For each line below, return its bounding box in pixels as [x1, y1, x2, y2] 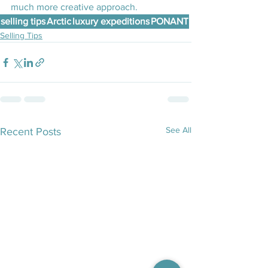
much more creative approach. [11, 2, 138, 13]
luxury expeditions [72, 16, 150, 27]
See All [166, 125, 191, 135]
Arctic [47, 16, 71, 27]
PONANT [151, 16, 188, 27]
